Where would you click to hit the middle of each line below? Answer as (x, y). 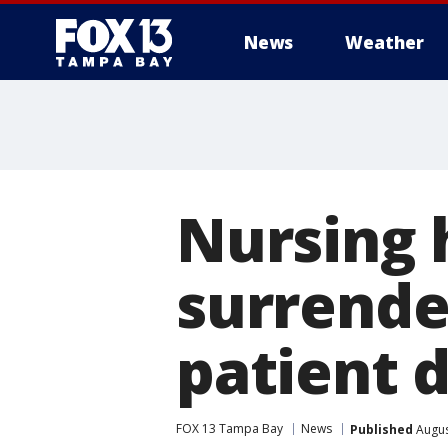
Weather (384, 42)
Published (381, 429)
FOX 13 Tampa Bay (229, 428)
